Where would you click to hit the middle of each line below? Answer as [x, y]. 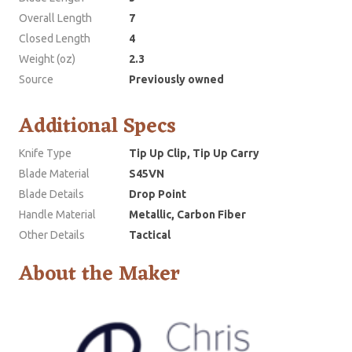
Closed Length [55, 39]
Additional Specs [97, 127]
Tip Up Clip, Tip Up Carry [194, 154]
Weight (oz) [47, 59]
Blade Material [54, 174]
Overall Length [55, 18]
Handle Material [57, 215]
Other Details [52, 235]
